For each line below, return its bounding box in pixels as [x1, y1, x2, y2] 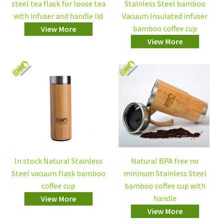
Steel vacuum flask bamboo [11, 168, 106, 179]
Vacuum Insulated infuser [122, 11, 208, 21]
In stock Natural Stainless [14, 156, 103, 166]
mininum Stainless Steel [123, 168, 207, 179]
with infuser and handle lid [13, 11, 103, 21]
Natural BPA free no [131, 156, 199, 166]
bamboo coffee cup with [124, 181, 206, 191]
